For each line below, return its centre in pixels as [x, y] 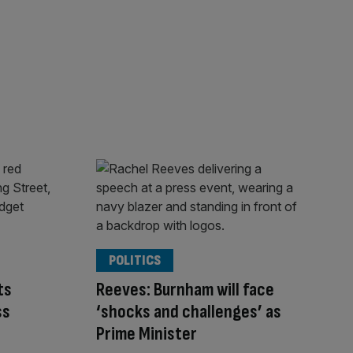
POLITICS [135, 261]
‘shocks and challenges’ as [189, 312]
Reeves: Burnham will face [185, 290]
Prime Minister [147, 334]
